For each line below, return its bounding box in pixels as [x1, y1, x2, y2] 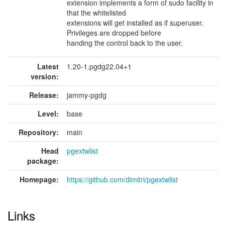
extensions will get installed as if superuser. [67, 18, 203, 28]
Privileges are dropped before [67, 28, 161, 38]
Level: [38, 108, 59, 119]
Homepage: [20, 174, 59, 184]
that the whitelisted [67, 8, 126, 18]
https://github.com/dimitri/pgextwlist [67, 174, 178, 184]
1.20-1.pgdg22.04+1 [67, 61, 132, 71]
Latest [37, 61, 59, 71]
